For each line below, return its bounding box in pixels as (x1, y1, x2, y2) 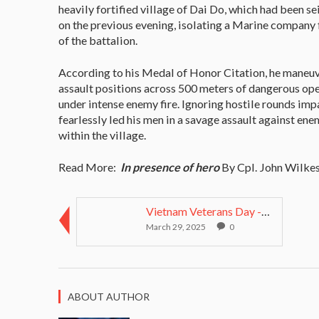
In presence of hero (120, 159, 219, 174)
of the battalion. (58, 33, 137, 47)
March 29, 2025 (146, 221, 206, 232)
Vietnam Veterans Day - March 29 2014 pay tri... (261, 204, 270, 218)
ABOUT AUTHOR (68, 290, 150, 303)
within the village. (58, 127, 146, 142)
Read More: (58, 159, 120, 174)
